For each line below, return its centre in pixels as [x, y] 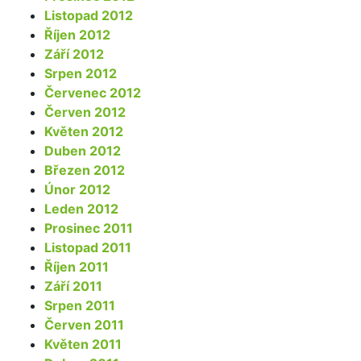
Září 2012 [74, 54]
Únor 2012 [77, 189]
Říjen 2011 [77, 266]
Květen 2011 [83, 344]
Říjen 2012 [77, 34]
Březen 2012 [85, 170]
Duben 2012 [83, 150]
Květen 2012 [84, 131]
